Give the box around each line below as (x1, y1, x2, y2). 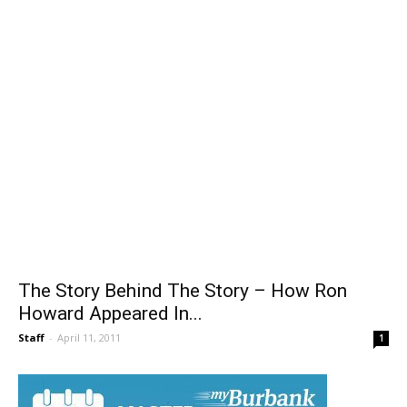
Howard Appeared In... (18, 321, 203, 343)
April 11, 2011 (57, 349, 121, 363)
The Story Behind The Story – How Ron (18, 298, 347, 321)
